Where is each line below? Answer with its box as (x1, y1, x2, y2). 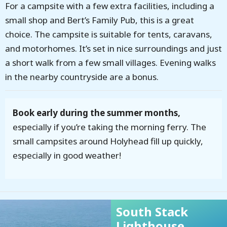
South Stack (116, 203, 188, 220)
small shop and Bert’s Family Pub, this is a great (5, 14, 194, 26)
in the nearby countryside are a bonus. (5, 70, 159, 83)
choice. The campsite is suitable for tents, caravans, (5, 28, 212, 40)
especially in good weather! (13, 149, 121, 162)
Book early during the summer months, (13, 107, 182, 119)
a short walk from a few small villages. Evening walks (5, 56, 216, 68)
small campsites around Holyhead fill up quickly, (13, 135, 203, 147)
